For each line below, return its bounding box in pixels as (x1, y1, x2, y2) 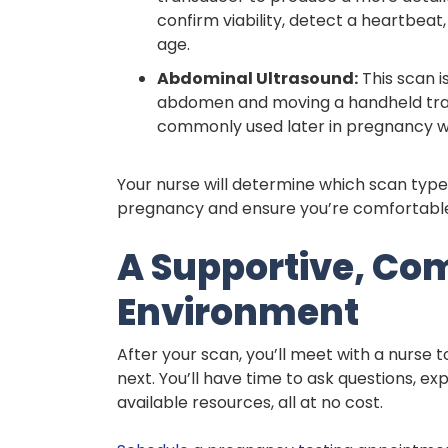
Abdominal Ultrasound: (157, 66, 358, 90)
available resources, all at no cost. (117, 390, 383, 414)
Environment (117, 286, 359, 338)
